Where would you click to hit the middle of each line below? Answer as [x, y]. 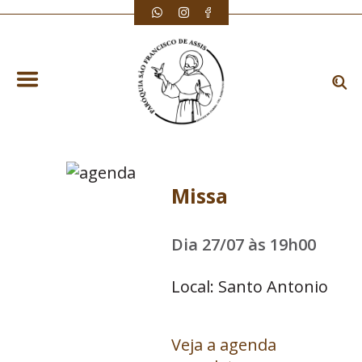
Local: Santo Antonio [250, 286]
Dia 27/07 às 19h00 [244, 244]
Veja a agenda [224, 345]
